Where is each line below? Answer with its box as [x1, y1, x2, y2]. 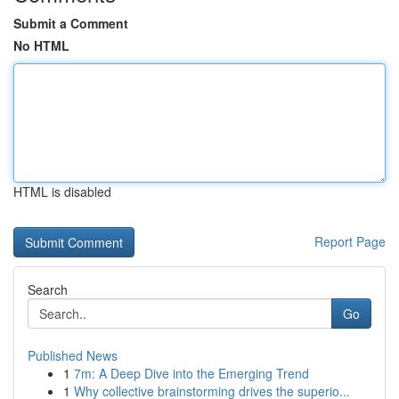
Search [28, 281, 68, 298]
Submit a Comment [13, 14, 128, 32]
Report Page [314, 232, 386, 250]
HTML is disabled [13, 183, 111, 200]
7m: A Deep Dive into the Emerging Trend [74, 364, 309, 382]
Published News [28, 346, 118, 364]
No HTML [13, 37, 69, 54]
